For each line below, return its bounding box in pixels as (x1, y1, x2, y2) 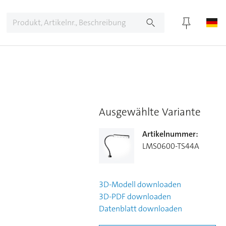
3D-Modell (99, 179, 136, 190)
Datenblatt (99, 203, 137, 214)
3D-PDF (99, 191, 126, 202)
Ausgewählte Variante (99, 105, 201, 119)
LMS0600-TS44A (142, 141, 199, 151)
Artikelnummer (142, 129, 196, 139)
